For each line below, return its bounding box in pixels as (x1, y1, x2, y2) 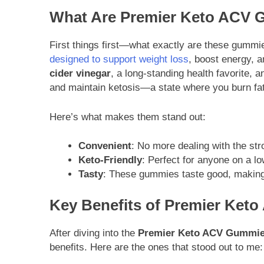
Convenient (78, 140, 131, 152)
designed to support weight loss (49, 54, 189, 65)
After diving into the (49, 227, 138, 239)
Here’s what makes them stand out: (49, 111, 206, 123)
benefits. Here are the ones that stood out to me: (49, 242, 263, 253)
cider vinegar (49, 68, 111, 80)
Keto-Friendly (78, 154, 142, 166)
